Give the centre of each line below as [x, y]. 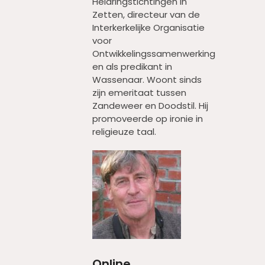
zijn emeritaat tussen [139, 93]
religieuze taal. [124, 132]
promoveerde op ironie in [148, 119]
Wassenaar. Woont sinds [147, 80]
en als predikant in [132, 67]
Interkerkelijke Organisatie [148, 28]
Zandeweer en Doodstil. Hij [150, 106]
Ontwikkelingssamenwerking [154, 54]
